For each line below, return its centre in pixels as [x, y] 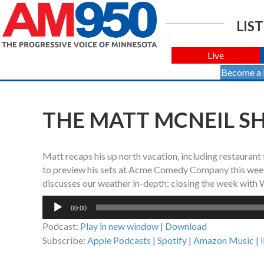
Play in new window [119, 226]
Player [55, 216]
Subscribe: [65, 240]
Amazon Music [224, 240]
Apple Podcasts [119, 240]
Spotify [172, 240]
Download [186, 226]
